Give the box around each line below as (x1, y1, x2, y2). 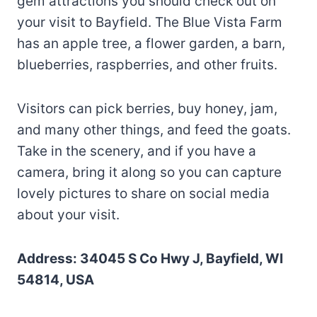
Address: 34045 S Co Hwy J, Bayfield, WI (17, 250, 283, 267)
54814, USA (17, 271, 94, 288)
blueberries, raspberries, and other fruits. (17, 56, 277, 73)
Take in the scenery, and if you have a (17, 142, 256, 159)
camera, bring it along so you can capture (17, 163, 282, 180)
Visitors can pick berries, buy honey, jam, (17, 100, 277, 117)
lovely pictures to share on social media (17, 185, 270, 202)
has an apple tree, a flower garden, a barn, (17, 35, 285, 52)
